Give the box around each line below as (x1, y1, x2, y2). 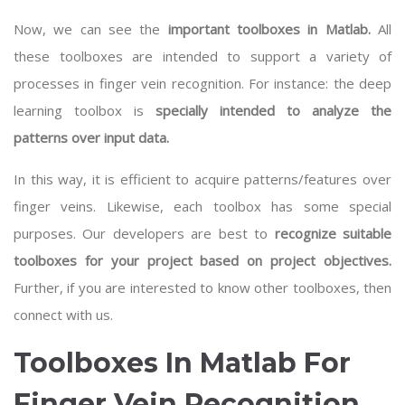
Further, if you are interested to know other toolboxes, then (14, 278, 391, 297)
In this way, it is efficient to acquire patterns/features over (14, 170, 391, 188)
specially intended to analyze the (155, 101, 391, 119)
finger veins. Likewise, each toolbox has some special (14, 197, 391, 215)
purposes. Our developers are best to (14, 224, 275, 242)
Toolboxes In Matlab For (14, 346, 351, 380)
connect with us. (14, 306, 113, 324)
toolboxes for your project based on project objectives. (14, 251, 391, 269)
